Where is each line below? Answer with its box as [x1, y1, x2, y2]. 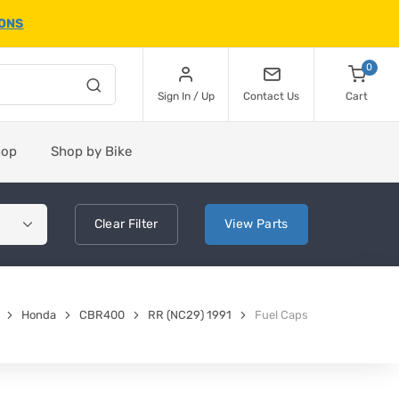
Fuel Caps [255, 308, 308, 322]
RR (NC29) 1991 [148, 308, 232, 322]
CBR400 [79, 308, 125, 322]
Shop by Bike [51, 143, 132, 159]
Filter [125, 216, 159, 232]
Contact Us [243, 90, 299, 102]
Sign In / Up [157, 90, 215, 102]
